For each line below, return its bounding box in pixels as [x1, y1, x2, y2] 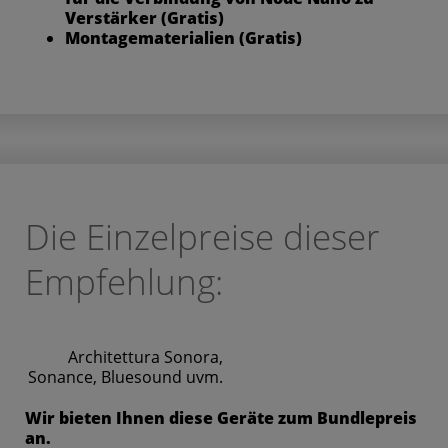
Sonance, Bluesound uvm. [28, 365, 223, 388]
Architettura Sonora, [68, 345, 223, 368]
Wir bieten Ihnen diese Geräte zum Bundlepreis [25, 406, 417, 429]
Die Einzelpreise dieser [25, 212, 380, 260]
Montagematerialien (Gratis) [65, 26, 302, 49]
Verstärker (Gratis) [65, 6, 224, 29]
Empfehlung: [25, 257, 223, 305]
